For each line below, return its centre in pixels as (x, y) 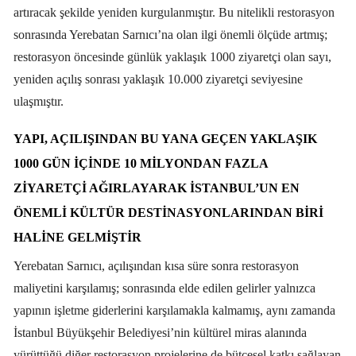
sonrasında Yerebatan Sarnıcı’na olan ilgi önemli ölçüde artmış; (170, 34)
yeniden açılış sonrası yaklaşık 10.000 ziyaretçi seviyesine (158, 79)
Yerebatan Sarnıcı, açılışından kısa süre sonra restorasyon (156, 265)
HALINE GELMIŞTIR (77, 237)
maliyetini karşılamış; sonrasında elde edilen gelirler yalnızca (164, 288)
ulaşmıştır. (40, 101)
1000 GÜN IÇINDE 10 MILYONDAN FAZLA (141, 163)
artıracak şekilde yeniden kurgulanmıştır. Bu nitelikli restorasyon (174, 12)
